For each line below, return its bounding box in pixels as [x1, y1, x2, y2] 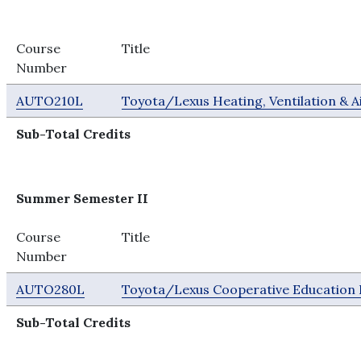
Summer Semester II [16, 190, 149, 206]
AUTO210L [16, 93, 84, 109]
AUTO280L [16, 281, 85, 297]
